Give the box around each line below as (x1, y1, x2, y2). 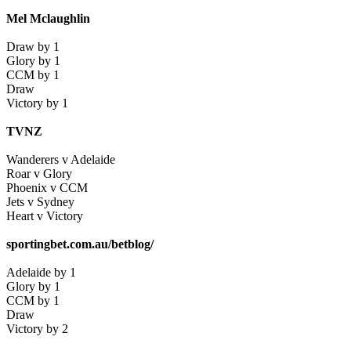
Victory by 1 (6, 96, 68, 110)
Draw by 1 (6, 40, 60, 54)
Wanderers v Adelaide (6, 153, 115, 167)
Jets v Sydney (6, 195, 74, 209)
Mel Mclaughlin (6, 12, 90, 26)
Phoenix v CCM (6, 181, 88, 195)
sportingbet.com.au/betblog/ (6, 237, 154, 251)
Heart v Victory (6, 209, 83, 223)
